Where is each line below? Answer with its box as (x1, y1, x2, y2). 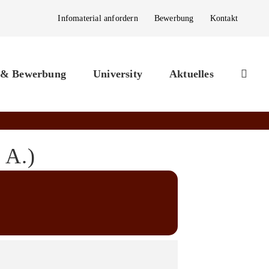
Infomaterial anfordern (58, 13, 138, 23)
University (92, 68, 142, 80)
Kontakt (210, 13, 238, 23)
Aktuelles (169, 68, 214, 80)
